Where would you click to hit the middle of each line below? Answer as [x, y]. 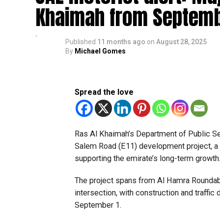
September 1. [98, 205]
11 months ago [121, 42]
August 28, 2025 [181, 42]
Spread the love [104, 92]
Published [81, 42]
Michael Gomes [100, 51]
